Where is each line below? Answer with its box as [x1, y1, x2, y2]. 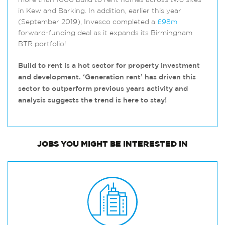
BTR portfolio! [18, 41, 66, 48]
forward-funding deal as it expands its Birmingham [18, 30, 192, 37]
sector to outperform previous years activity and [18, 85, 188, 92]
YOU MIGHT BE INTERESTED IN [59, 140, 188, 148]
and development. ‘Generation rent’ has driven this [18, 74, 196, 81]
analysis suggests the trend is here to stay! [18, 97, 167, 104]
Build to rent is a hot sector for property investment [18, 62, 200, 69]
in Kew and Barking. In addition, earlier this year [18, 8, 181, 15]
